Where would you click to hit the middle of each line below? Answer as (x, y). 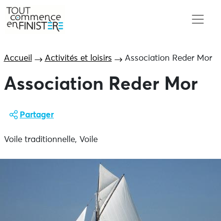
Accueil (18, 58)
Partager (37, 115)
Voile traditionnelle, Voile (51, 140)
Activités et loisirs (78, 58)
